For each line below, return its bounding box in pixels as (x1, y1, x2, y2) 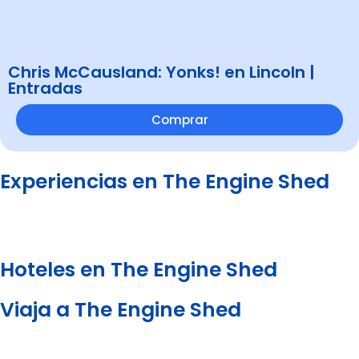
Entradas (8, 76, 83, 99)
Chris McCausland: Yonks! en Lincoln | (8, 60, 315, 83)
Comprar (151, 111, 208, 128)
